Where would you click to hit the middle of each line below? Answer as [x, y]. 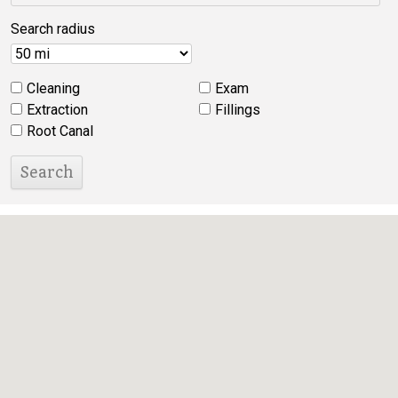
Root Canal [60, 131]
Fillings [237, 110]
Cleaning [53, 88]
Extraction [57, 110]
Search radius [53, 29]
